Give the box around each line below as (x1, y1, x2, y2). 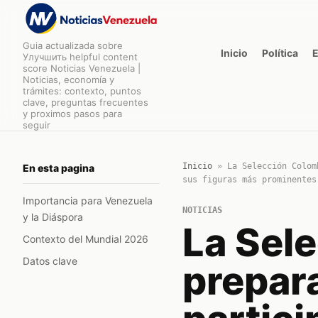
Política (262, 46, 298, 59)
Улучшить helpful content (23, 51, 138, 62)
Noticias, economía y (23, 74, 114, 85)
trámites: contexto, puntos (23, 85, 141, 97)
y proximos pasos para (23, 108, 122, 119)
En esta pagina (23, 162, 94, 174)
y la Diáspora (23, 211, 83, 223)
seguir (23, 119, 50, 131)
